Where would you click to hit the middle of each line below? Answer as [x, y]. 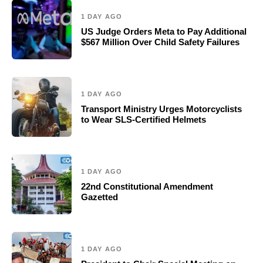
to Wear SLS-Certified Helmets [144, 120]
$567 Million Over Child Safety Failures [160, 42]
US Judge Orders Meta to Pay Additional [164, 32]
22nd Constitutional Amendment [147, 187]
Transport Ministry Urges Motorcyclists [161, 109]
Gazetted [100, 197]
